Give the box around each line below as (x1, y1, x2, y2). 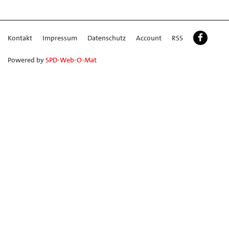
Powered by (8, 55, 45, 64)
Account (136, 33, 162, 42)
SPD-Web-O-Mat (45, 55, 97, 64)
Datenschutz (87, 33, 126, 42)
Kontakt (8, 33, 32, 42)
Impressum (42, 33, 77, 42)
